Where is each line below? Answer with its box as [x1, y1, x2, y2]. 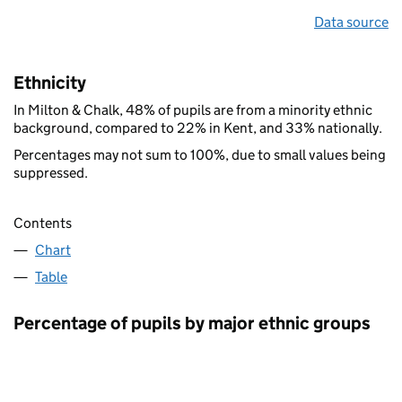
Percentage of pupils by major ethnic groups [13, 311, 371, 334]
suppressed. [13, 163, 88, 181]
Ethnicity [13, 71, 86, 93]
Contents [13, 214, 72, 232]
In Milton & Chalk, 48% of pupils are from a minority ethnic [13, 100, 372, 118]
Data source [314, 13, 389, 31]
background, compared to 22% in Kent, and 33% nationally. [13, 118, 382, 136]
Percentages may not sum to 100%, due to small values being [13, 145, 386, 163]
